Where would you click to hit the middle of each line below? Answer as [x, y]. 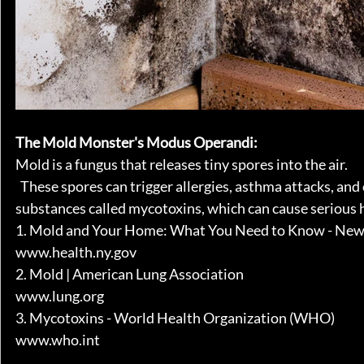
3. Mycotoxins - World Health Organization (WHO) [175, 318]
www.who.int [58, 340]
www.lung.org [60, 296]
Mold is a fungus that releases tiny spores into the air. [182, 164]
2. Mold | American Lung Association [130, 274]
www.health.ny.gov [76, 252]
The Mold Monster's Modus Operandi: [136, 142]
